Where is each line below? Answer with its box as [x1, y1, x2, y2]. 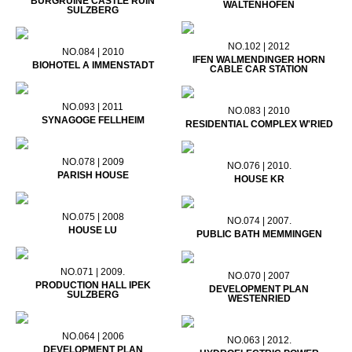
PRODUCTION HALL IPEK [35, 280, 151, 291]
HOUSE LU [68, 225, 118, 236]
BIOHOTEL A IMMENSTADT [31, 60, 154, 71]
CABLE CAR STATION [210, 64, 309, 75]
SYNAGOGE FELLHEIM [41, 115, 145, 126]
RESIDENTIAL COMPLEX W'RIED [185, 119, 333, 130]
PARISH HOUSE [57, 170, 129, 181]
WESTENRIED [227, 293, 291, 305]
